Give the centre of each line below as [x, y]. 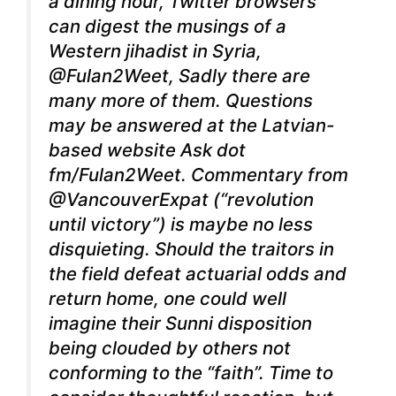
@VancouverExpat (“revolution [181, 200]
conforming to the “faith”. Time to [191, 373]
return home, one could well [168, 299]
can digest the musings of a [168, 27]
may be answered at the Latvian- [191, 126]
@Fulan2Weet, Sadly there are [179, 76]
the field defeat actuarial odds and [198, 274]
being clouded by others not [170, 348]
